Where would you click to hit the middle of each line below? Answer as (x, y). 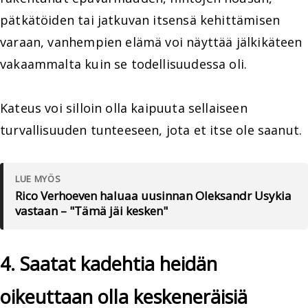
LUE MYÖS (38, 179)
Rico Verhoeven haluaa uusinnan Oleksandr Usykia (153, 196)
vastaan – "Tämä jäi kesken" (91, 211)
